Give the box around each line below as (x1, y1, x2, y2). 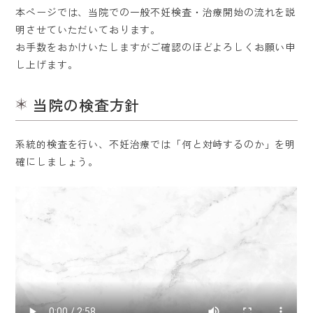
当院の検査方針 (33, 94, 140, 115)
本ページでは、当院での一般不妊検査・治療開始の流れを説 (15, 4, 296, 19)
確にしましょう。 (15, 154, 99, 169)
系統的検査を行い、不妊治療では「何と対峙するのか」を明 (15, 137, 296, 152)
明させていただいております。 (15, 22, 161, 36)
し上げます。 (15, 57, 78, 71)
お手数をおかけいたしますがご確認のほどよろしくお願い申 (15, 39, 296, 54)
